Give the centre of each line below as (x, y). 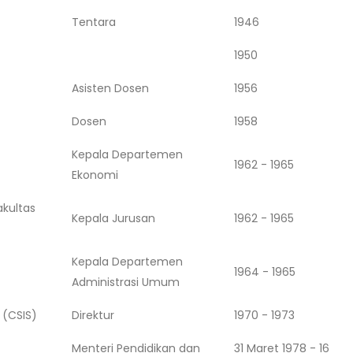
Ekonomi (95, 175)
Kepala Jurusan (114, 218)
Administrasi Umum (126, 282)
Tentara (94, 22)
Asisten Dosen (111, 88)
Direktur (93, 315)
